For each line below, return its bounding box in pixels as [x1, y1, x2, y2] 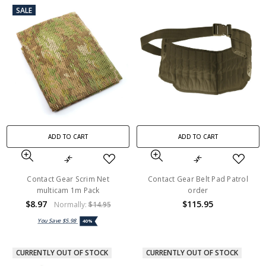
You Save [37, 217, 63, 224]
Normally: [53, 199, 88, 210]
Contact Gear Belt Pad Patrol [147, 173, 248, 184]
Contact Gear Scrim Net [27, 173, 109, 184]
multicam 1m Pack [36, 185, 100, 195]
